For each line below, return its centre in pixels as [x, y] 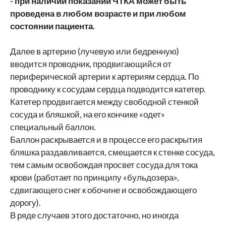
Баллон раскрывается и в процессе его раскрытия [106, 139]
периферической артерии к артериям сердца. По [104, 76]
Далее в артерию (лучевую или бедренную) [95, 51]
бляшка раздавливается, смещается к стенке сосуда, [112, 152]
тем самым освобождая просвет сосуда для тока [104, 165]
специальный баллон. [53, 127]
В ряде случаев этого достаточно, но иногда [94, 215]
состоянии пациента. [52, 26]
